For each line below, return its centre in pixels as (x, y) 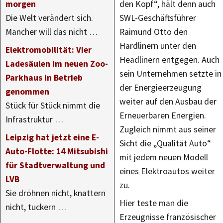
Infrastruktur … (34, 119)
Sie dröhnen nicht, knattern (56, 193)
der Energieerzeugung (161, 88)
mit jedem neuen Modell (164, 157)
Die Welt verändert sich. (49, 18)
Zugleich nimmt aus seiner (168, 129)
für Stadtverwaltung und (55, 165)
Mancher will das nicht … (52, 32)
